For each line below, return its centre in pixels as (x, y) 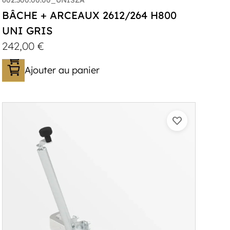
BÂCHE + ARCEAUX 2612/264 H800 (90, 15)
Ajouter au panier (62, 70)
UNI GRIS (27, 30)
